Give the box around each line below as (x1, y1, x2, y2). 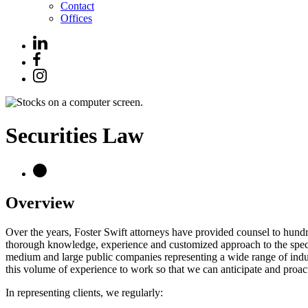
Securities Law (5, 123, 144, 148)
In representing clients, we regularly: (5, 286, 163, 298)
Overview (5, 193, 74, 212)
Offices (60, 12, 92, 24)
